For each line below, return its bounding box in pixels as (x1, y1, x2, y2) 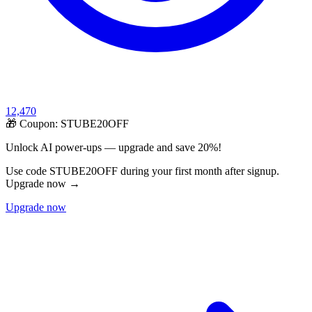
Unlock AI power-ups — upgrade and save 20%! (6, 141, 221, 154)
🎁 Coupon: (6, 118, 61, 130)
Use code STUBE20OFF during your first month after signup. (6, 165, 279, 178)
